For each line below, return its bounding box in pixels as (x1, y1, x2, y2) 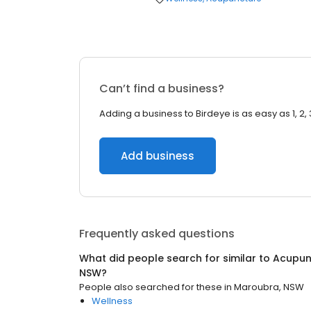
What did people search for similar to (79, 251, 273, 265)
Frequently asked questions (79, 226, 235, 242)
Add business (121, 149, 194, 163)
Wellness (92, 294, 133, 308)
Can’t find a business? (99, 81, 224, 96)
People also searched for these (79, 280, 222, 294)
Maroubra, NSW (234, 280, 304, 294)
